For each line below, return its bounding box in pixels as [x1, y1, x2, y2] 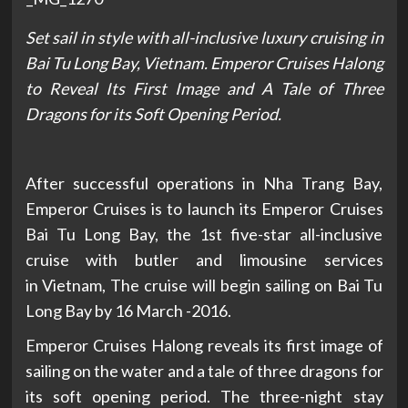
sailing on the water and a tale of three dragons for [25, 361, 383, 382]
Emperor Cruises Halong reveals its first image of [25, 335, 383, 356]
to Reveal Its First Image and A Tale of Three [25, 78, 383, 99]
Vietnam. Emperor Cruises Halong [142, 53, 383, 74]
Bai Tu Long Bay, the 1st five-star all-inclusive [25, 224, 383, 245]
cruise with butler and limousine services [25, 250, 383, 270]
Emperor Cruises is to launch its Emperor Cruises [25, 199, 383, 219]
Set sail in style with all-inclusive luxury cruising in [25, 27, 383, 48]
